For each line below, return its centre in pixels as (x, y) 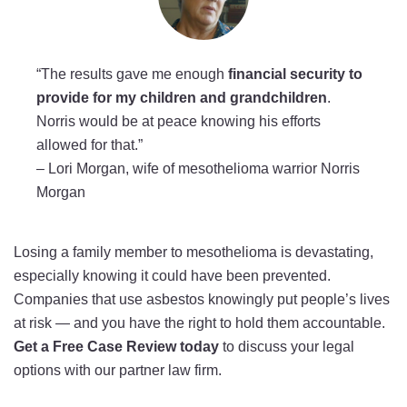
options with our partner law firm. (118, 370)
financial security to (295, 74)
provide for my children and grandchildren (182, 98)
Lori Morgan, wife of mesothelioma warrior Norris (202, 169)
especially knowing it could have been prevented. (172, 276)
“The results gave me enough (132, 74)
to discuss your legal (287, 347)
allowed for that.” (89, 145)
